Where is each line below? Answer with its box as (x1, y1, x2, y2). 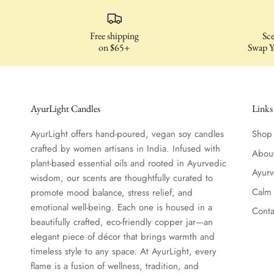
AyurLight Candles (31, 102, 100, 116)
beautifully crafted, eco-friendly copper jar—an (31, 215, 213, 229)
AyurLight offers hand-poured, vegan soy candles (31, 127, 224, 141)
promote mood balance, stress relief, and (31, 186, 193, 200)
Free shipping (89, 29, 139, 43)
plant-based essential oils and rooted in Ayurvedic (31, 157, 226, 171)
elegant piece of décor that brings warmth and (31, 230, 215, 244)
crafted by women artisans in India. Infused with (31, 142, 220, 156)
